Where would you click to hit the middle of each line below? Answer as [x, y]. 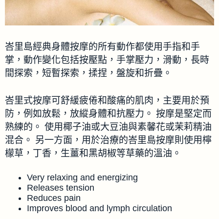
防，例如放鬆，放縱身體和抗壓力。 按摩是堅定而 [108, 113]
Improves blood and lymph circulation [99, 208]
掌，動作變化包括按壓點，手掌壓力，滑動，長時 [107, 60]
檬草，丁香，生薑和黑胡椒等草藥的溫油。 [93, 153]
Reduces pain [54, 198]
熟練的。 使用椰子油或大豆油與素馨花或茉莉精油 [108, 127]
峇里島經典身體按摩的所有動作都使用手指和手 [102, 47]
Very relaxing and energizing [82, 178]
